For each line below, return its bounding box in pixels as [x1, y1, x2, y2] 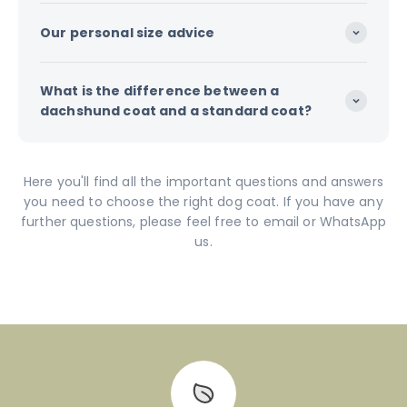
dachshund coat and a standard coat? [40, 101, 312, 120]
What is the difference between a [40, 81, 280, 100]
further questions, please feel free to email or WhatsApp [21, 212, 386, 231]
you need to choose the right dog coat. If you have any [24, 192, 383, 211]
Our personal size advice [40, 23, 215, 42]
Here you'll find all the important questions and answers [24, 172, 383, 191]
